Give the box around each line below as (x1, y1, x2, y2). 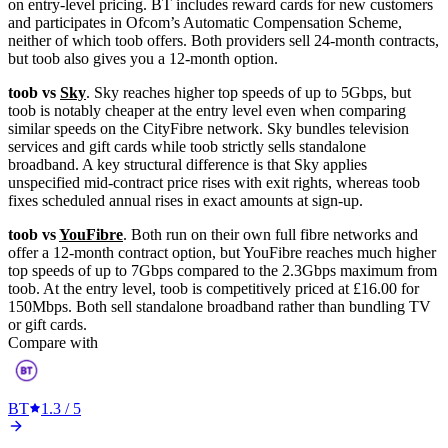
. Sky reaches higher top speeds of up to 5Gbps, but (86, 83, 411, 101)
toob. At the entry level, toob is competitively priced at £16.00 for (8, 279, 419, 297)
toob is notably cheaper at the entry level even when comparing (8, 101, 406, 119)
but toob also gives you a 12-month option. (8, 49, 278, 67)
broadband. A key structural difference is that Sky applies (8, 155, 367, 173)
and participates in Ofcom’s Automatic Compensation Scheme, (8, 13, 402, 31)
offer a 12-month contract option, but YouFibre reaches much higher (8, 243, 436, 261)
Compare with (8, 333, 98, 351)
